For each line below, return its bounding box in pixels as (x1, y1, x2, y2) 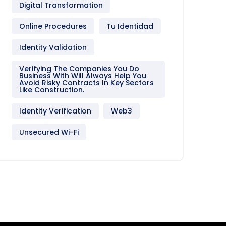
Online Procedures (19, 21, 87, 31)
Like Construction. (19, 85, 84, 95)
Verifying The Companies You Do (19, 64, 139, 74)
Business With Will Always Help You (19, 71, 146, 81)
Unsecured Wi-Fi (19, 127, 79, 137)
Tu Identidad (106, 21, 153, 31)
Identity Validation (19, 42, 87, 52)
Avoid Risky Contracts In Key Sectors (19, 78, 154, 88)
